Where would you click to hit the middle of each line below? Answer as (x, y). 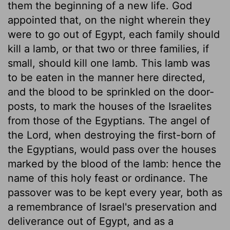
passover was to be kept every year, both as (115, 192)
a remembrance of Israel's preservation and (112, 207)
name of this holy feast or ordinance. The (108, 178)
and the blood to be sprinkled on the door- (111, 92)
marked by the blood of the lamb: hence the (114, 164)
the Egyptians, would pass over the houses (112, 149)
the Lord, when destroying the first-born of (112, 135)
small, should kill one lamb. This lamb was (109, 63)
